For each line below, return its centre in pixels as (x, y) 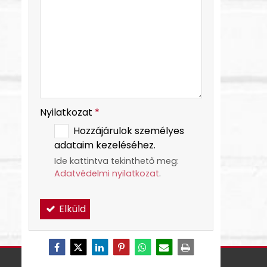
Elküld (71, 209)
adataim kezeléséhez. (105, 145)
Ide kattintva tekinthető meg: (117, 161)
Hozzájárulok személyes (129, 131)
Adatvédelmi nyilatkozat (107, 173)
